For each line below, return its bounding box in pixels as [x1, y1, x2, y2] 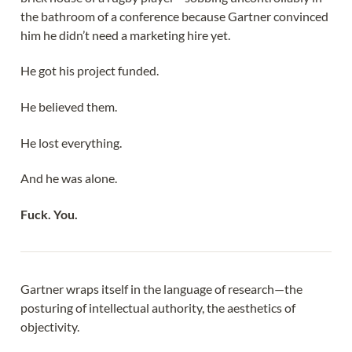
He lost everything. [20, 134, 122, 150]
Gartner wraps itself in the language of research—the [20, 281, 302, 297]
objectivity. [20, 319, 79, 335]
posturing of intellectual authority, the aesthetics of [20, 300, 295, 316]
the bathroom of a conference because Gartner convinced [20, 8, 328, 24]
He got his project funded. [20, 63, 159, 79]
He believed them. [20, 98, 117, 114]
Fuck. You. [20, 206, 78, 222]
